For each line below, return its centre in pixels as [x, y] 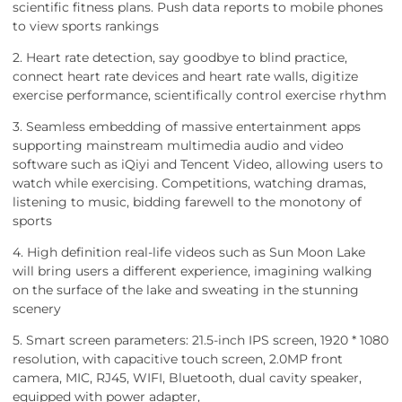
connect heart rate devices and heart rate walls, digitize [185, 76]
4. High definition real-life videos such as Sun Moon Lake [189, 252]
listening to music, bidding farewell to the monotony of [187, 202]
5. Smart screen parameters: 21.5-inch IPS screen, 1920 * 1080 [201, 340]
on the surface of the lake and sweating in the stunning [186, 290]
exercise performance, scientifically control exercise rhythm [200, 95]
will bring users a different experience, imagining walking [192, 271]
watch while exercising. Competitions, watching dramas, [189, 183]
